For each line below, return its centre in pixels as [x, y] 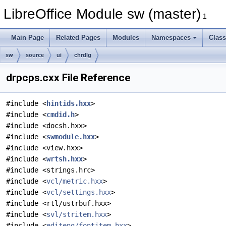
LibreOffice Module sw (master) [102, 14]
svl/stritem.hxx [77, 214]
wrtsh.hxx [65, 159]
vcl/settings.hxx [79, 192]
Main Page [27, 38]
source [35, 55]
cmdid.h [61, 115]
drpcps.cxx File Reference [68, 78]
